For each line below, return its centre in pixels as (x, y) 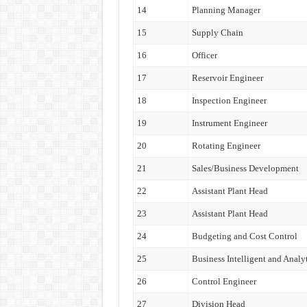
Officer (204, 55)
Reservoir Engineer (227, 78)
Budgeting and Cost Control (244, 236)
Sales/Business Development (245, 168)
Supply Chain (217, 33)
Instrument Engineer (229, 123)
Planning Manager (226, 10)
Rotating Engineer (226, 146)
